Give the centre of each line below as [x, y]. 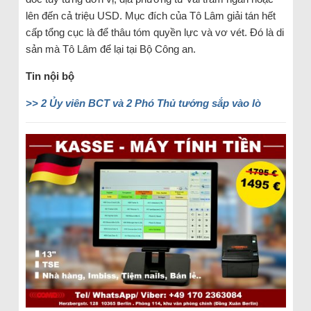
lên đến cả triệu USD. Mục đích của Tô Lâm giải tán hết [150, 16]
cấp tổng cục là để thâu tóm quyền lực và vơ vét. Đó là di [154, 33]
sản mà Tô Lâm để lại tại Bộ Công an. [110, 49]
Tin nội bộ [50, 76]
